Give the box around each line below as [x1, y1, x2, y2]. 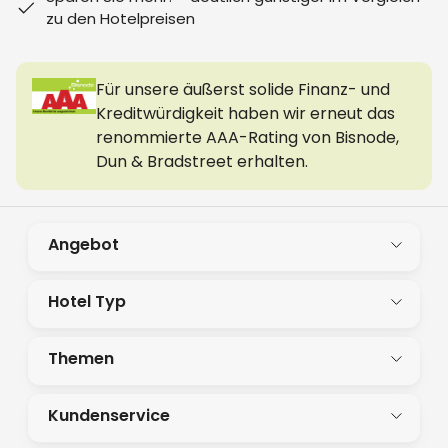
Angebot [48, 233, 119, 256]
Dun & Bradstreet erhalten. [96, 150, 308, 173]
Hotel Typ [48, 290, 126, 313]
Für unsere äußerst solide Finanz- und [96, 78, 390, 101]
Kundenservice [48, 404, 170, 427]
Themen [48, 347, 114, 370]
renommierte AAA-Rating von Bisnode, [96, 126, 399, 149]
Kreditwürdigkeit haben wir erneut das [96, 102, 395, 125]
